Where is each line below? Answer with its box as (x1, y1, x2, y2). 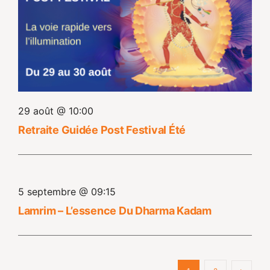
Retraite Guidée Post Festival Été (17, 124, 186, 137)
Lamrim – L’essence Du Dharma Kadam (17, 204, 212, 217)
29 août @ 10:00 (17, 105, 93, 118)
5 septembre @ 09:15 (17, 185, 116, 198)
